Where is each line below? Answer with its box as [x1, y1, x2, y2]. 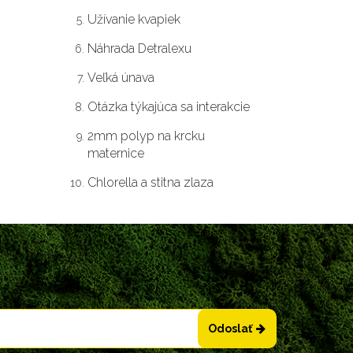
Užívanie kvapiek [87, 12, 180, 27]
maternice [87, 146, 144, 161]
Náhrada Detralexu [87, 41, 191, 56]
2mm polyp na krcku [87, 128, 205, 143]
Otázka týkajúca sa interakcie [87, 99, 250, 114]
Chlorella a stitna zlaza [87, 175, 214, 190]
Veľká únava [87, 70, 154, 85]
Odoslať [208, 322, 253, 335]
